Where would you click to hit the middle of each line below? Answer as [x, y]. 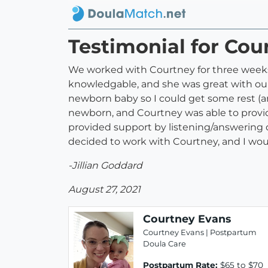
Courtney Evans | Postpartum [200, 233]
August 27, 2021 [104, 190]
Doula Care [165, 244]
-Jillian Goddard [105, 166]
